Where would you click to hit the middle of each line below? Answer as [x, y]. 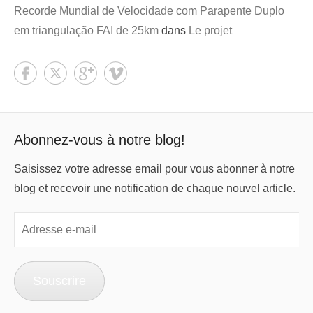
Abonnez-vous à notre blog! [100, 140]
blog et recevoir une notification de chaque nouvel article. [155, 188]
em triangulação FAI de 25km [86, 30]
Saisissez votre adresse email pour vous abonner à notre [154, 169]
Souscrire [59, 281]
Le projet [210, 30]
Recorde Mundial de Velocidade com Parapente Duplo [149, 11]
